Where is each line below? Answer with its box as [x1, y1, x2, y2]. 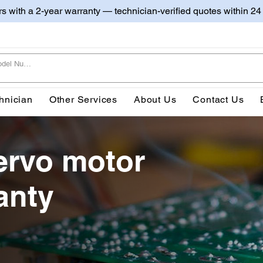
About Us [134, 93, 177, 105]
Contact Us [193, 93, 244, 105]
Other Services [49, 93, 118, 105]
